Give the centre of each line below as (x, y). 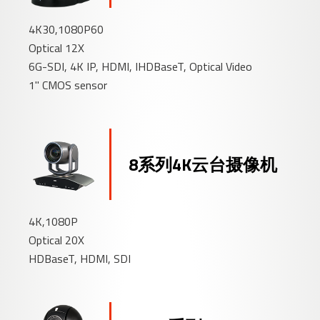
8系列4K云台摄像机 (203, 164)
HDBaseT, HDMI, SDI (80, 258)
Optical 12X (57, 47)
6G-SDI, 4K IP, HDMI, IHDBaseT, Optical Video (141, 66)
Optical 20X (57, 240)
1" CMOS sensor (68, 85)
